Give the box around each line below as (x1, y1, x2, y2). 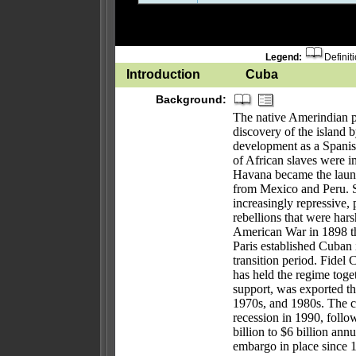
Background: (156, 93, 226, 106)
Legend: (265, 52, 302, 63)
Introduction (126, 68, 200, 81)
